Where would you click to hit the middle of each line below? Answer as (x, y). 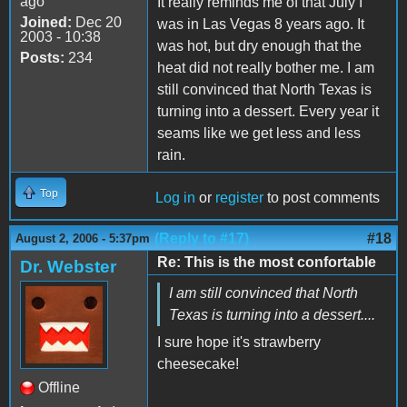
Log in (175, 197)
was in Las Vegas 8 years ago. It (261, 24)
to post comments (322, 197)
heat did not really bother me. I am (266, 67)
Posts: (42, 57)
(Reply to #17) (202, 238)
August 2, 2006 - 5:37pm (83, 238)
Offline (59, 387)
